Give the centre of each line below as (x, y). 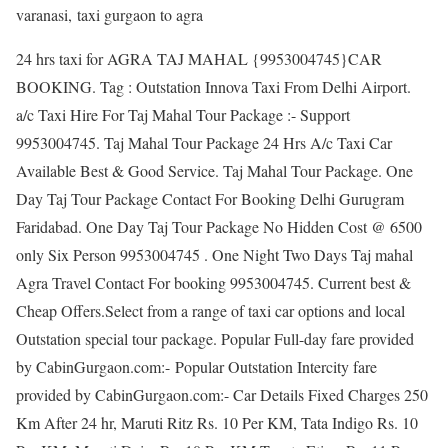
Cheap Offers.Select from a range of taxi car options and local (210, 311)
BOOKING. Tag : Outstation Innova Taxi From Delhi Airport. (213, 87)
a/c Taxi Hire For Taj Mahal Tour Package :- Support (183, 115)
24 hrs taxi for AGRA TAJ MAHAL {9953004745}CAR (199, 59)
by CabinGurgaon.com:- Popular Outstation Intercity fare (196, 367)
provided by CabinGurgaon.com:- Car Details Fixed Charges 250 (222, 395)
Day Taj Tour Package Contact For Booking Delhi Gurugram (210, 199)
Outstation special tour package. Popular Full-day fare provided (215, 339)
